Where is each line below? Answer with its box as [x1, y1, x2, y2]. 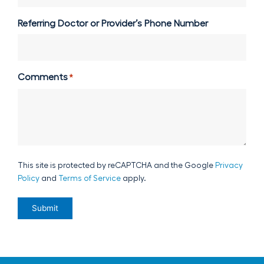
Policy [18, 173, 39, 183]
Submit [32, 203, 58, 213]
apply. [121, 173, 146, 183]
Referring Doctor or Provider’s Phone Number [18, 18, 208, 29]
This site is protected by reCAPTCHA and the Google [18, 160, 215, 170]
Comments [18, 71, 68, 82]
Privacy [215, 160, 243, 170]
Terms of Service [58, 173, 121, 183]
